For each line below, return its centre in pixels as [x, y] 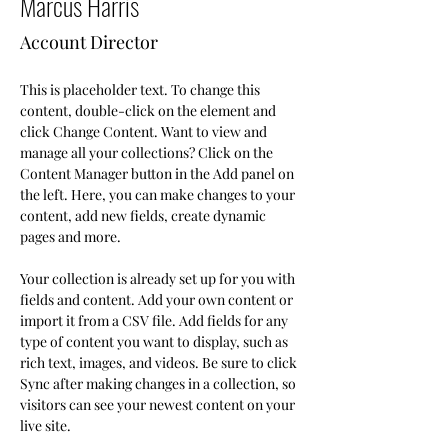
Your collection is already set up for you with [159, 278]
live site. [47, 425]
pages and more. [70, 236]
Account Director [89, 42]
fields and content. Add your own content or [158, 299]
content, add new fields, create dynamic [144, 215]
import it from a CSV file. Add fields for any [155, 320]
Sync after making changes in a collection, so [159, 383]
